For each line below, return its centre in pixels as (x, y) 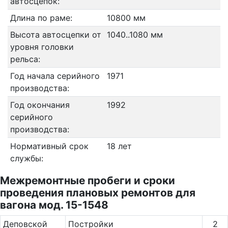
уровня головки (42, 47)
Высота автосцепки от (55, 35)
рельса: (25, 59)
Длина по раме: (41, 18)
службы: (26, 158)
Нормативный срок (49, 146)
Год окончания (40, 105)
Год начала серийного (55, 76)
